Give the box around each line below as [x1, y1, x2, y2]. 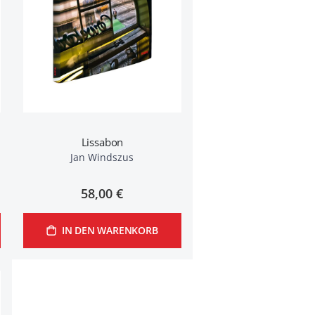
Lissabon [81, 135, 124, 149]
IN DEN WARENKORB [61, 224, 158, 237]
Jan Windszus [70, 150, 134, 164]
